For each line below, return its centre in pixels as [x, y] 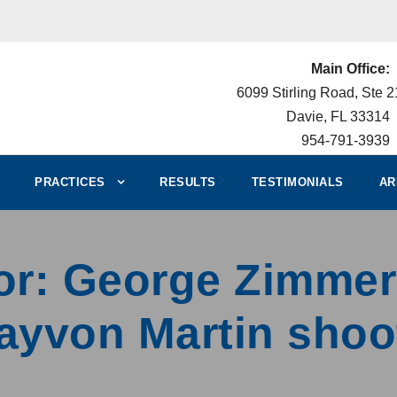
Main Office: [350, 69]
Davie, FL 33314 [338, 117]
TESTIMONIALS [297, 182]
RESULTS [188, 182]
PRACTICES [70, 182]
